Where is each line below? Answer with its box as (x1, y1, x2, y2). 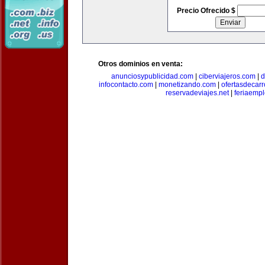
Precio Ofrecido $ (176, 7, 237, 15)
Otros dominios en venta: (98, 60, 183, 68)
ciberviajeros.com (198, 72, 256, 80)
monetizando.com (159, 80, 216, 89)
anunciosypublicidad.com (111, 72, 193, 80)
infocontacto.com (99, 80, 153, 89)
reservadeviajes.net (165, 89, 229, 97)
